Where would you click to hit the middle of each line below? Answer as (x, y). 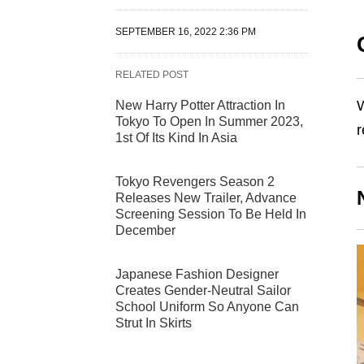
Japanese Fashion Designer (197, 275)
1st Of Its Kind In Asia (176, 138)
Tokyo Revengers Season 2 (195, 182)
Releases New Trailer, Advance (206, 198)
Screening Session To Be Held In (211, 214)
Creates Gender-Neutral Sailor (203, 291)
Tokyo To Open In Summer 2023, (209, 122)
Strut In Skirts (154, 323)
